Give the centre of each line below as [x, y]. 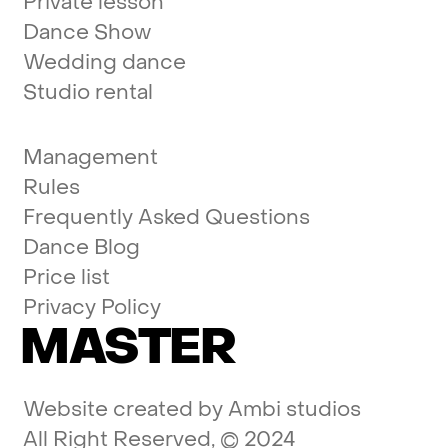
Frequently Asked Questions [166, 217]
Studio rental [87, 93]
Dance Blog [81, 247]
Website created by [125, 409]
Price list [66, 277]
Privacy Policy [91, 307]
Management [90, 157]
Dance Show [86, 33]
